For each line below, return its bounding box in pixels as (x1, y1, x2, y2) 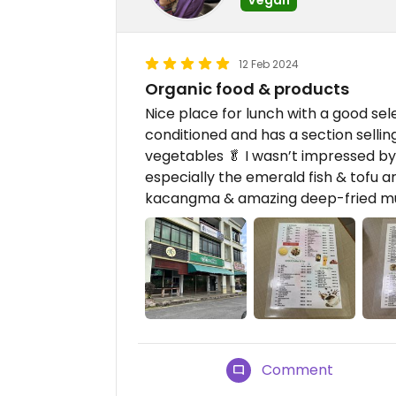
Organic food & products (145, 78, 349, 100)
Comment (262, 360, 334, 381)
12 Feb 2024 (239, 57, 299, 72)
